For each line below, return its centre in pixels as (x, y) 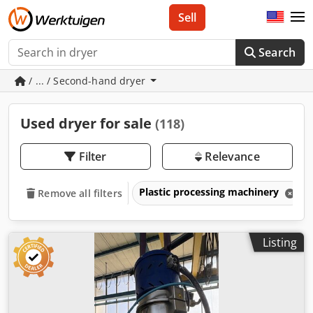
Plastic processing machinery (210, 191)
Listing (280, 242)
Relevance (231, 156)
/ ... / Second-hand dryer (87, 81)
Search (277, 52)
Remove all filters (80, 193)
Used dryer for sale (88, 123)
